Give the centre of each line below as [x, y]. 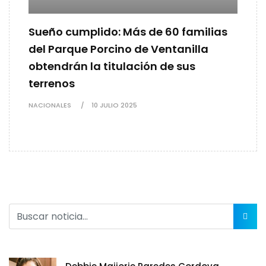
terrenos [52, 84]
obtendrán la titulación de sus [112, 66]
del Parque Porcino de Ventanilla [118, 49]
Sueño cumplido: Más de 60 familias [128, 32]
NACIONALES [50, 105]
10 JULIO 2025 [114, 105]
